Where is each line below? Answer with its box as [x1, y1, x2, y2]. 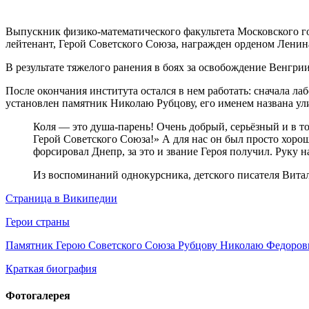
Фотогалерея [6, 290, 70, 302]
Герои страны [6, 215, 70, 228]
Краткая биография [6, 262, 97, 275]
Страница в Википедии [6, 192, 117, 204]
